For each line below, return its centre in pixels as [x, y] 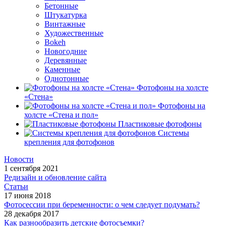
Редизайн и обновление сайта [55, 178]
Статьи [16, 187]
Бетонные [61, 6]
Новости [19, 159]
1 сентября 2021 [31, 168]
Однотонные [67, 79]
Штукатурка [66, 15]
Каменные [62, 70]
